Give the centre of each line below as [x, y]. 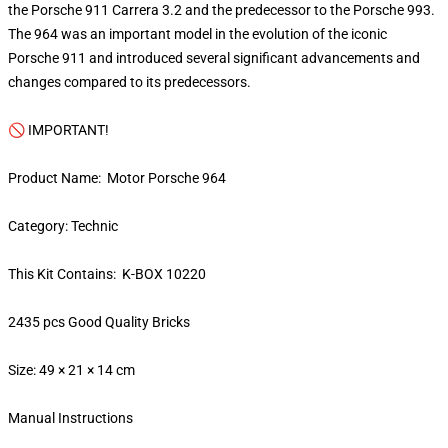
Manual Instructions [72, 418]
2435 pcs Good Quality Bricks [100, 322]
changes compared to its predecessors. [131, 82]
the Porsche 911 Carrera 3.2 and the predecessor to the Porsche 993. [221, 10]
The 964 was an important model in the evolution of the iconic [197, 34]
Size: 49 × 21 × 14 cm [71, 370]
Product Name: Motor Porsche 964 [117, 178]
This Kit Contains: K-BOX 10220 [108, 274]
